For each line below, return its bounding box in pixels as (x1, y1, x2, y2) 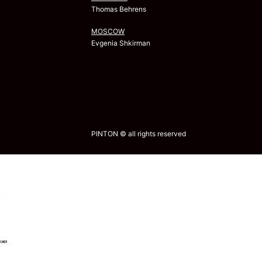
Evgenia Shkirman (91, 38, 150, 47)
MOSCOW (91, 26, 125, 36)
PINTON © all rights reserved (91, 129, 186, 138)
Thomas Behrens (91, 4, 146, 13)
